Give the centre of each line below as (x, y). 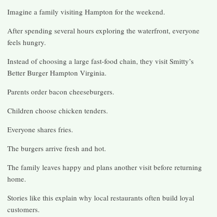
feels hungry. (27, 42)
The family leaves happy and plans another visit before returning (105, 167)
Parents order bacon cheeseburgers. (61, 91)
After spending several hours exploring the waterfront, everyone (103, 30)
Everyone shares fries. (40, 129)
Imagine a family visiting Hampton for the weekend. (86, 11)
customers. (23, 209)
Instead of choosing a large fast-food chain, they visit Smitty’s (101, 61)
